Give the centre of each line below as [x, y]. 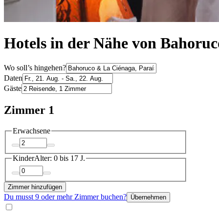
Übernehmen [148, 197]
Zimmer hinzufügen [35, 187]
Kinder [23, 158]
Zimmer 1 [29, 110]
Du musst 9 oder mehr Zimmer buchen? [65, 197]
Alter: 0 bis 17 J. [60, 158]
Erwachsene [32, 131]
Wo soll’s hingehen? [35, 67]
